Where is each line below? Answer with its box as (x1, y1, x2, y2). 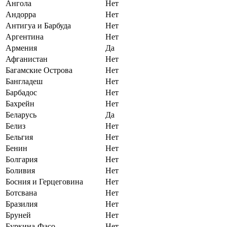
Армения (6, 44, 37, 53)
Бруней (6, 211, 31, 220)
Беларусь (6, 110, 36, 120)
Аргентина (6, 32, 44, 42)
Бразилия (6, 200, 37, 209)
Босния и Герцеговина (6, 177, 83, 186)
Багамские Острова (6, 66, 72, 75)
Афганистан (6, 55, 48, 64)
